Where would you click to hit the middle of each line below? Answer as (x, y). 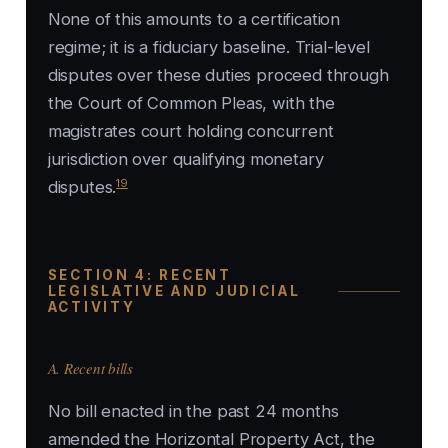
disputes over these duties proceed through (218, 75)
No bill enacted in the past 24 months (193, 411)
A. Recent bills (90, 368)
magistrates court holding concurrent (190, 131)
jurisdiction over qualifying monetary (185, 159)
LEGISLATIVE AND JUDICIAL (174, 291)
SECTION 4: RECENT (139, 275)
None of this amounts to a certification (194, 19)
